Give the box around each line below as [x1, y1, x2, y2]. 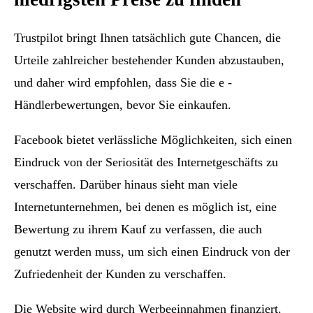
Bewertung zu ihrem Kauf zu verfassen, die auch [14, 221, 262, 236]
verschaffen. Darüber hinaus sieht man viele [14, 177, 238, 191]
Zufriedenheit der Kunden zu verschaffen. [14, 266, 226, 281]
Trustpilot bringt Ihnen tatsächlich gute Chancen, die [14, 30, 281, 45]
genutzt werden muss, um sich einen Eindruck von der [14, 244, 290, 259]
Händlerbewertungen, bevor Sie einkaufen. [14, 97, 231, 112]
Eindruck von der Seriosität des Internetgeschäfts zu [14, 154, 278, 169]
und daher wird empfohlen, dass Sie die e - [14, 75, 232, 89]
